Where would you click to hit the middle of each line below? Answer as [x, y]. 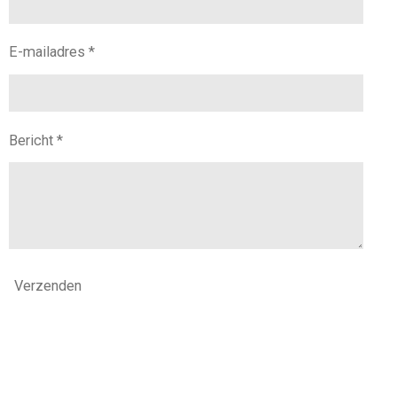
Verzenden [48, 286]
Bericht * [36, 140]
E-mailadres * [52, 52]
